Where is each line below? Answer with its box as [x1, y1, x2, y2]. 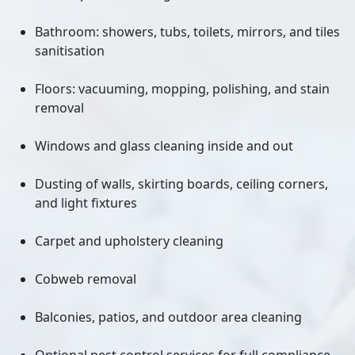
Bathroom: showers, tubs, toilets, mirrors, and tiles [35, 23, 340, 40]
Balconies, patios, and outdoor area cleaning [35, 308, 302, 326]
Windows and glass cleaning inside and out [35, 137, 293, 155]
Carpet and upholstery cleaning [35, 232, 223, 250]
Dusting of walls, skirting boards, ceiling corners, [35, 175, 328, 193]
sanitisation [35, 42, 105, 59]
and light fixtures [35, 194, 137, 212]
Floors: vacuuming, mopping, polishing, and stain [35, 80, 330, 97]
